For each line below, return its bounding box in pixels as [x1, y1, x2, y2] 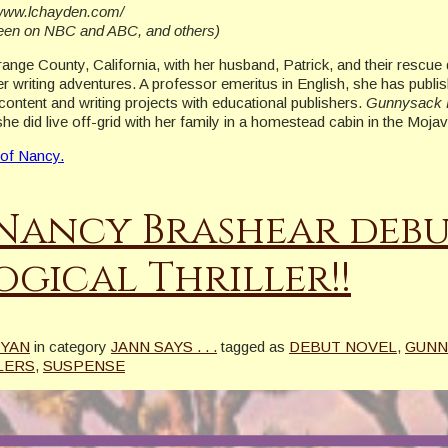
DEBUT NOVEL [289, 337, 397, 355]
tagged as [221, 337, 285, 355]
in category [34, 337, 107, 355]
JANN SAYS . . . [111, 337, 217, 355]
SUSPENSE [43, 356, 125, 374]
